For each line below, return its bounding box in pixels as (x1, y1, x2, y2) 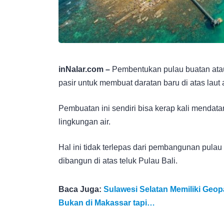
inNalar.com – (58, 64, 112, 73)
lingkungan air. (58, 117, 110, 126)
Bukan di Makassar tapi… (58, 198, 155, 207)
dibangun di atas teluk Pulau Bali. (58, 156, 177, 165)
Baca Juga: (58, 184, 103, 193)
